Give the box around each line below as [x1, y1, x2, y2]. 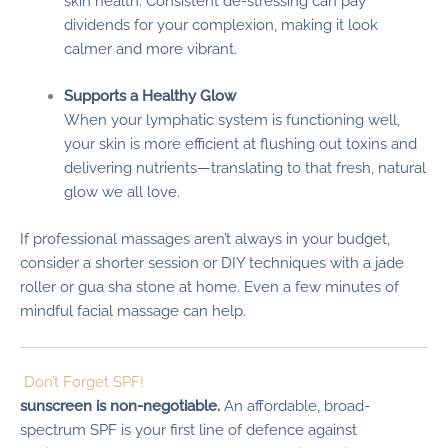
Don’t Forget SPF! [24, 372, 144, 390]
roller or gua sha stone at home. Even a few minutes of [20, 278, 399, 296]
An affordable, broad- [220, 396, 370, 414]
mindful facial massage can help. [20, 302, 246, 320]
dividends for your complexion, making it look [63, 15, 378, 33]
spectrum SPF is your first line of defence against [20, 420, 357, 438]
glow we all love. [63, 183, 180, 201]
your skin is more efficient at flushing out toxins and [63, 135, 417, 153]
